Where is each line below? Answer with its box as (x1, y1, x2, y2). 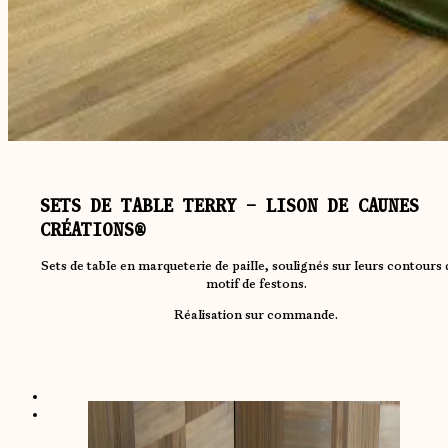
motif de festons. (205, 274, 307, 293)
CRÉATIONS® (40, 217, 146, 242)
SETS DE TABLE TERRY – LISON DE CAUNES (40, 193, 419, 218)
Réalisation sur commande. (174, 305, 338, 324)
